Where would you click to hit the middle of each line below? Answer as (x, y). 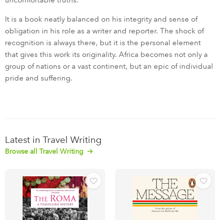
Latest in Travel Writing (53, 140)
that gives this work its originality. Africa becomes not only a (106, 55)
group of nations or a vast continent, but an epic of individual (109, 67)
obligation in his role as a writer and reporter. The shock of (104, 31)
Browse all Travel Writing (45, 152)
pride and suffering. (39, 78)
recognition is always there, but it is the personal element (103, 43)
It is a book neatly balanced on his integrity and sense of (101, 19)
